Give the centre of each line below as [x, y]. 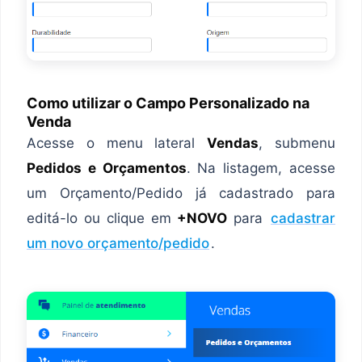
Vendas [233, 143]
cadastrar [303, 218]
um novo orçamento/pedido [118, 243]
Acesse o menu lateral [117, 143]
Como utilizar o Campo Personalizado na [168, 103]
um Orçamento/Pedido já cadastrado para [181, 193]
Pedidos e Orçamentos [107, 168]
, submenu [297, 143]
